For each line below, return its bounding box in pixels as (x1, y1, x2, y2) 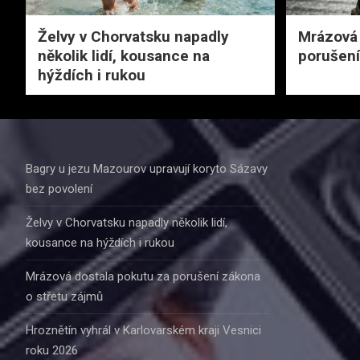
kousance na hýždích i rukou (26, 235, 174, 250)
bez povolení (26, 181, 92, 196)
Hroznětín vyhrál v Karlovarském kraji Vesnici (26, 322, 261, 337)
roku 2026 (26, 342, 78, 358)
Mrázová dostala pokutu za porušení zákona (26, 268, 260, 284)
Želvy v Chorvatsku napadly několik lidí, (26, 215, 227, 230)
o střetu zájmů (26, 288, 103, 304)
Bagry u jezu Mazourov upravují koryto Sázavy (26, 161, 268, 176)
